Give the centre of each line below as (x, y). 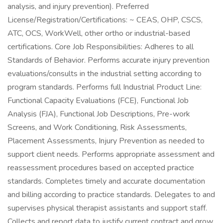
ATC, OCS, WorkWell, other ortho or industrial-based (99, 33)
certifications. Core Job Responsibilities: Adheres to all (101, 47)
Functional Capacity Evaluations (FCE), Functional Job (98, 101)
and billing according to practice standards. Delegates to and (111, 195)
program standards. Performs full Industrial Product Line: (105, 87)
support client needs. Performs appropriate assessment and (111, 154)
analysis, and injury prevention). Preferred (78, 6)
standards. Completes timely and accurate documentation (106, 181)
